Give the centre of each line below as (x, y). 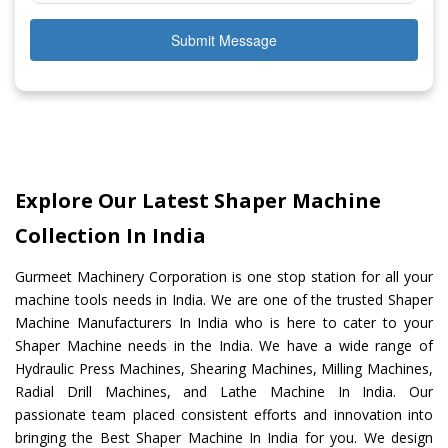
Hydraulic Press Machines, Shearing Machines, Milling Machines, (224, 369)
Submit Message (224, 40)
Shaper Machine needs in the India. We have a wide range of (224, 346)
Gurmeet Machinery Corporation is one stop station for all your (224, 277)
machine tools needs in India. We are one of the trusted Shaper (224, 300)
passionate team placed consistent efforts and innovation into (224, 415)
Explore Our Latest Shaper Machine (198, 201)
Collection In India (110, 236)
